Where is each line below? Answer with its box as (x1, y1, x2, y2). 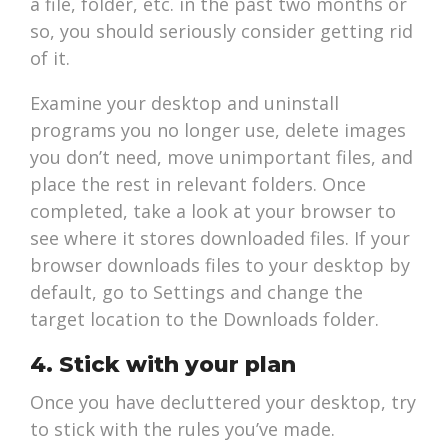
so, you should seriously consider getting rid (30, 19, 414, 44)
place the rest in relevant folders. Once (30, 172, 367, 197)
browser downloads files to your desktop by (30, 253, 411, 278)
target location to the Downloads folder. (30, 307, 380, 332)
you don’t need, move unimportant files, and (30, 145, 414, 170)
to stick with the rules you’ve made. (30, 417, 336, 442)
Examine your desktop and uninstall (30, 91, 340, 116)
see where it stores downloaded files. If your (30, 226, 411, 251)
